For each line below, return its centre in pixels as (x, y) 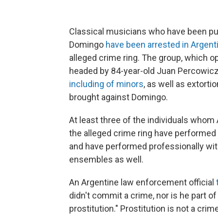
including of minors (106, 84)
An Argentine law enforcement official (143, 182)
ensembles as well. (106, 159)
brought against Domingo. (118, 97)
